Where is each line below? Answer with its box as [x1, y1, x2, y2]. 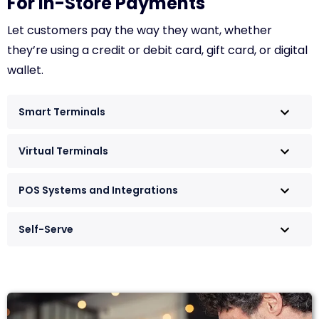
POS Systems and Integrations [19, 182, 178, 197]
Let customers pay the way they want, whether [7, 21, 272, 38]
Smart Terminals [19, 104, 105, 119]
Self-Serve [19, 221, 73, 236]
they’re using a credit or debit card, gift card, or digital [7, 41, 308, 58]
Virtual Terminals [19, 143, 108, 158]
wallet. [7, 61, 43, 78]
